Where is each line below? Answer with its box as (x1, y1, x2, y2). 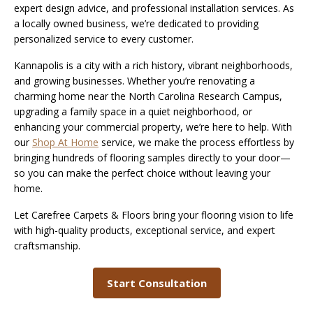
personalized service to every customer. (14, 32, 196, 46)
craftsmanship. (14, 239, 83, 253)
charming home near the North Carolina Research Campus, (14, 89, 282, 103)
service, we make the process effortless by (99, 136, 294, 150)
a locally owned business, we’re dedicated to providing (14, 17, 259, 31)
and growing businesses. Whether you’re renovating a (14, 74, 255, 88)
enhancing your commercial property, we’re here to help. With (14, 120, 292, 134)
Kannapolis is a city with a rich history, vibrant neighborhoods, (14, 59, 293, 73)
